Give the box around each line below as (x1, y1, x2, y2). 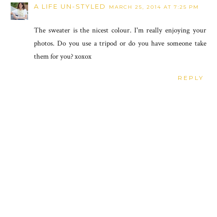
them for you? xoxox (34, 51, 92, 61)
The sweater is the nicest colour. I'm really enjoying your (34, 25, 206, 35)
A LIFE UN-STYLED (34, 2, 107, 10)
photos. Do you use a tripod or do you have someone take (34, 38, 206, 48)
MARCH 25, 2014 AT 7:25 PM (109, 3, 200, 10)
